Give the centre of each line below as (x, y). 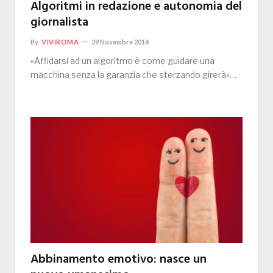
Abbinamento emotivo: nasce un (119, 260)
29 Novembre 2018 (120, 42)
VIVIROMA (60, 42)
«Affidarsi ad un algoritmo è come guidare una (122, 61)
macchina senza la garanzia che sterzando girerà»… (133, 75)
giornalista (59, 23)
